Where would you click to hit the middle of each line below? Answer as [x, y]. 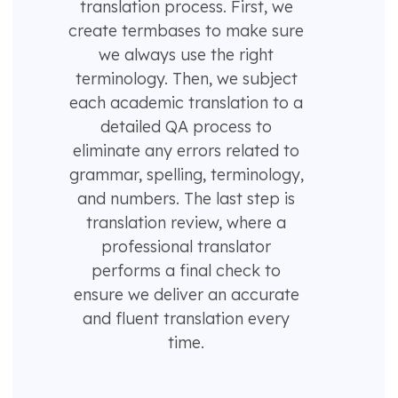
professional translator [187, 247]
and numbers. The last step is [187, 199]
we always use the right [187, 55]
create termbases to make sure [187, 31]
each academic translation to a [187, 103]
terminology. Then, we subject [186, 79]
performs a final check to [187, 271]
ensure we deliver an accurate [186, 295]
